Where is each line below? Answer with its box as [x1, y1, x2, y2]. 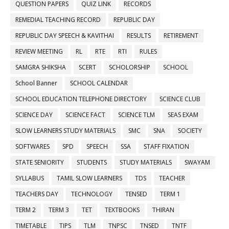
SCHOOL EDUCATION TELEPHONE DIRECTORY [15, 94, 147, 103]
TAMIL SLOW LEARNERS [57, 173, 122, 182]
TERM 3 [49, 205, 69, 214]
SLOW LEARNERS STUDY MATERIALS [15, 126, 116, 135]
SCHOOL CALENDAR [70, 78, 128, 87]
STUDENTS [77, 157, 107, 167]
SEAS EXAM [168, 110, 198, 119]
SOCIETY [178, 126, 202, 135]
